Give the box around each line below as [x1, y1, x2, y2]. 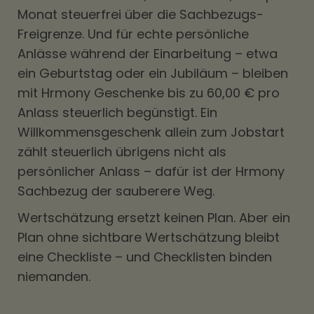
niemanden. [18, 268, 90, 285]
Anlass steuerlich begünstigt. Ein [18, 104, 217, 121]
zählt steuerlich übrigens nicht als [18, 143, 226, 161]
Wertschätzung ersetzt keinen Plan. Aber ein [18, 209, 290, 226]
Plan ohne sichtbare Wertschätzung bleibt [18, 228, 280, 246]
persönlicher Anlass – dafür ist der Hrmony [18, 163, 285, 180]
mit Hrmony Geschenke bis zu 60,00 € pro [18, 84, 280, 102]
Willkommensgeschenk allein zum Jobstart [18, 123, 285, 141]
